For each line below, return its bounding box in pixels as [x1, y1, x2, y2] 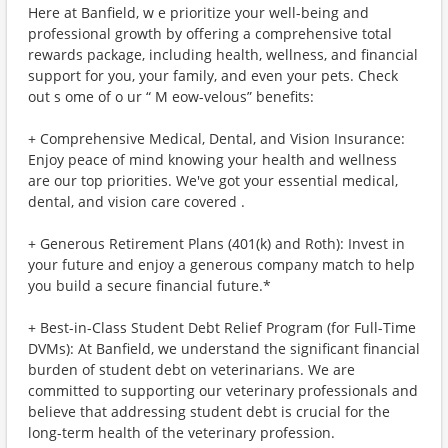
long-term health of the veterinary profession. [28, 423, 335, 442]
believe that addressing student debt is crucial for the [28, 402, 390, 421]
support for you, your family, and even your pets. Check [28, 66, 398, 85]
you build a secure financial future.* [28, 276, 271, 295]
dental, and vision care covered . [28, 192, 245, 211]
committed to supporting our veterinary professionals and [28, 381, 418, 400]
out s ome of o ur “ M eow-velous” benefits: [28, 87, 316, 106]
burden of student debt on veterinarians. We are [28, 360, 355, 379]
